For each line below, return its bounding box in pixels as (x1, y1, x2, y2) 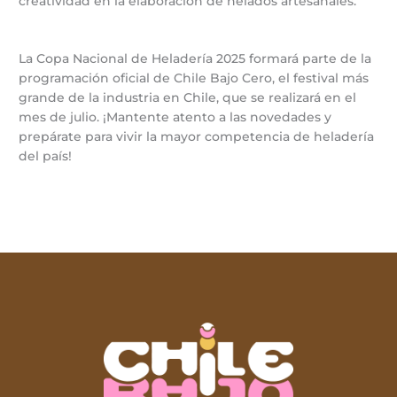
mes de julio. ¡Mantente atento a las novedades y (19, 110, 332, 125)
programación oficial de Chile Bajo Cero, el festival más (19, 71, 370, 86)
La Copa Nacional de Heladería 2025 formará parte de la (19, 51, 372, 66)
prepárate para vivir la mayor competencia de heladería (19, 129, 375, 144)
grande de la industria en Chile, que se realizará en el (19, 90, 357, 105)
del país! (19, 149, 73, 164)
